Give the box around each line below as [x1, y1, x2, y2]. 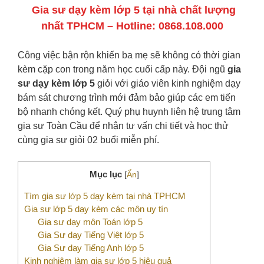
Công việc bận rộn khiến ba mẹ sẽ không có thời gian [18, 50, 240, 60]
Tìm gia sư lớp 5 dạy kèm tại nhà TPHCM [24, 191, 186, 202]
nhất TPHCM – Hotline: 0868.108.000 [41, 20, 223, 32]
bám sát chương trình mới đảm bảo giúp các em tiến [18, 93, 236, 103]
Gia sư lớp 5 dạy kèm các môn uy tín [24, 204, 168, 214]
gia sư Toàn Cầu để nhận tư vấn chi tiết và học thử [18, 121, 229, 131]
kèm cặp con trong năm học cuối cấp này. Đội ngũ [18, 64, 227, 74]
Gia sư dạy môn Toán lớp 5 [37, 217, 143, 227]
